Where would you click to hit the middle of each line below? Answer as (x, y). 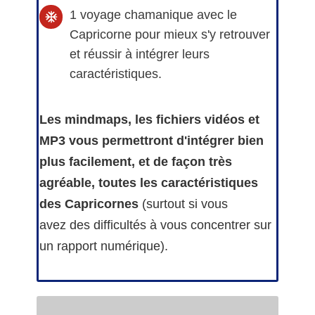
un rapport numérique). (104, 246)
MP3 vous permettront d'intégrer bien (152, 141)
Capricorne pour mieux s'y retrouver (170, 35)
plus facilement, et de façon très (136, 162)
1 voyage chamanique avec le (154, 15)
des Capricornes (91, 204)
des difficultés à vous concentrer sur (171, 225)
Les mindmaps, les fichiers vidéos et (149, 120)
